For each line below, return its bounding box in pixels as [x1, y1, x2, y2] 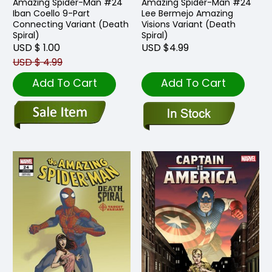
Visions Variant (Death [141, 18, 236, 30]
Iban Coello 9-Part [13, 7, 90, 19]
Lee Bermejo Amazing [141, 7, 233, 19]
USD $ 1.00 [13, 40, 60, 55]
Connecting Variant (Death [13, 18, 129, 30]
